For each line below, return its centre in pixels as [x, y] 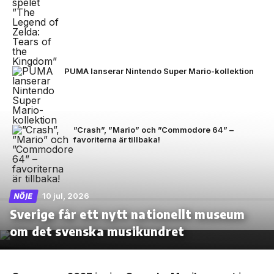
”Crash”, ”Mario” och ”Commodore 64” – [154, 129]
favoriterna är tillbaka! [117, 139]
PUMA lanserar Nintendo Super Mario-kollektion [159, 71]
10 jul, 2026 [66, 195]
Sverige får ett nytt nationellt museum [128, 213]
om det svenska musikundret [97, 231]
